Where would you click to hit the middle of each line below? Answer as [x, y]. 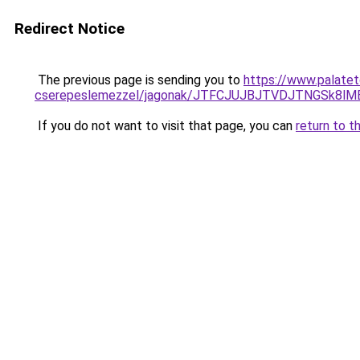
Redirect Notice [70, 29]
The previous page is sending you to [139, 80]
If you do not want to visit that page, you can [165, 126]
